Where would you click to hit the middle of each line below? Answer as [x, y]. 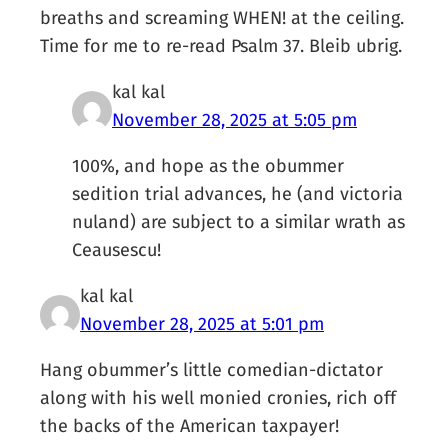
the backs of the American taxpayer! [190, 426]
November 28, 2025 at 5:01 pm [202, 324]
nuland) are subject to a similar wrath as [239, 222]
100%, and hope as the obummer [208, 166]
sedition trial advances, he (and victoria [238, 194]
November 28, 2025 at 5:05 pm [235, 120]
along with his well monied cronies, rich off [218, 398]
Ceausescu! [117, 250]
